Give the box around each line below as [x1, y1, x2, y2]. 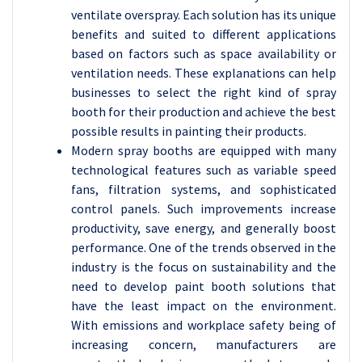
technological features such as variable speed [71, 162, 336, 178]
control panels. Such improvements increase [71, 200, 336, 217]
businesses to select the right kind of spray [71, 84, 336, 100]
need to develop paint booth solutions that [71, 278, 336, 294]
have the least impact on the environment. [71, 297, 336, 314]
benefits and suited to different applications [71, 26, 336, 42]
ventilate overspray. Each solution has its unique [71, 6, 336, 23]
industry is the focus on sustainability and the [71, 259, 336, 275]
